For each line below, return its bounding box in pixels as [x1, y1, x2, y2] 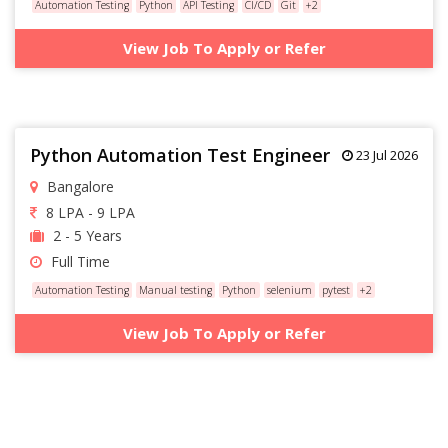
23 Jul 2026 [353, 145, 418, 164]
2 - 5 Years [49, 225, 122, 245]
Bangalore [43, 176, 114, 196]
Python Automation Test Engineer [30, 142, 330, 167]
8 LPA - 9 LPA [42, 202, 135, 222]
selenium [266, 282, 312, 297]
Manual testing [139, 282, 213, 297]
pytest [321, 282, 350, 297]
